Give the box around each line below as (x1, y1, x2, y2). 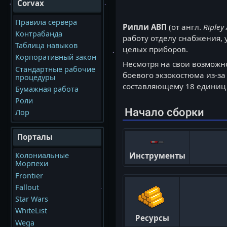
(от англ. (166, 21, 203, 32)
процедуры (15, 72, 55, 82)
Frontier (15, 170, 43, 180)
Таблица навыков (15, 41, 78, 51)
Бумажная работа (15, 84, 79, 94)
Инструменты (129, 150, 185, 161)
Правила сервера (15, 17, 77, 27)
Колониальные (15, 150, 69, 161)
